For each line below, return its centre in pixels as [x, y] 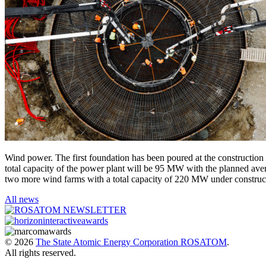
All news [22, 199]
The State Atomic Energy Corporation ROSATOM [131, 242]
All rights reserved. [40, 253]
